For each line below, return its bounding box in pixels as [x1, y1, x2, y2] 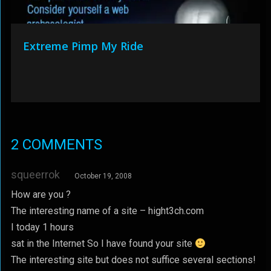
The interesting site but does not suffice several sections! [10, 254, 256, 266]
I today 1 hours [10, 221, 74, 233]
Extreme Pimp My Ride [22, 39, 143, 53]
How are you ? [10, 189, 71, 200]
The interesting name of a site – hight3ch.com [10, 205, 204, 217]
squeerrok [10, 168, 60, 181]
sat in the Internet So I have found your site [10, 238, 195, 249]
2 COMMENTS [10, 136, 102, 153]
